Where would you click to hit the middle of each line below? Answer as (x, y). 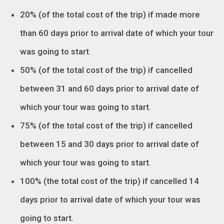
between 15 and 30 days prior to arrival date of (109, 144)
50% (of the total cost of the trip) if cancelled (106, 70)
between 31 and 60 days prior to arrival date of (109, 88)
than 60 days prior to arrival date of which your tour (117, 33)
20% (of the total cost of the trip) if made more (110, 14)
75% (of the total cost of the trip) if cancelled (106, 125)
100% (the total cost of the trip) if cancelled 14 (109, 181)
